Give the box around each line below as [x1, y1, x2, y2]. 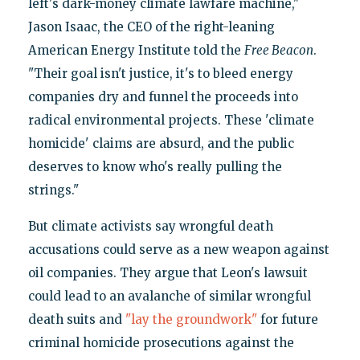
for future [256, 312, 318, 328]
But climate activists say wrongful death [27, 219, 273, 235]
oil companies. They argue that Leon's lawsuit [27, 265, 308, 281]
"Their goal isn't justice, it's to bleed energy [27, 66, 293, 82]
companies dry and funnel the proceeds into [27, 89, 298, 105]
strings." [27, 182, 79, 198]
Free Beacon [243, 43, 313, 59]
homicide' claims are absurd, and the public [27, 136, 294, 152]
